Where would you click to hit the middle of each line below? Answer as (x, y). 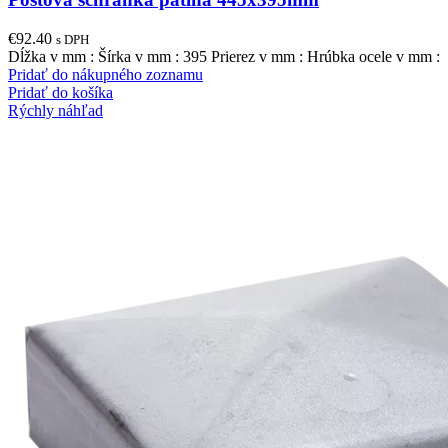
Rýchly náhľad (55, 110)
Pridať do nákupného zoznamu (105, 74)
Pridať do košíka (60, 92)
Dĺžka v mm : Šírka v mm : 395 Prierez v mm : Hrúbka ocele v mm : (224, 56)
